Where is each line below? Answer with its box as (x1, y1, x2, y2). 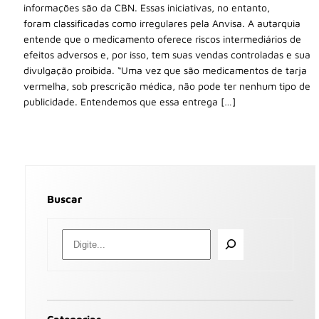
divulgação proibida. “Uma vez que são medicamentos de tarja (23, 63, 307, 76)
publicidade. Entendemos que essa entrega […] (23, 95, 236, 108)
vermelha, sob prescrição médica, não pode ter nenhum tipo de (23, 79, 310, 92)
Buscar (47, 192, 82, 205)
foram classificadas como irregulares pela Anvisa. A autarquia (23, 16, 300, 29)
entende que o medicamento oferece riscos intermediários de (23, 32, 301, 45)
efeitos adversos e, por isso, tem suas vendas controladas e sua (23, 48, 310, 61)
